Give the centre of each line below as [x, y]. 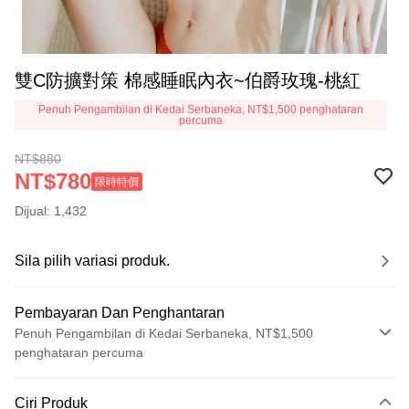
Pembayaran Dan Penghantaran [120, 313]
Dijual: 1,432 [51, 211]
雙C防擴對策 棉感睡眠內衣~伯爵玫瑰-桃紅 [188, 80]
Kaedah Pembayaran [84, 381]
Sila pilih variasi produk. [92, 261]
